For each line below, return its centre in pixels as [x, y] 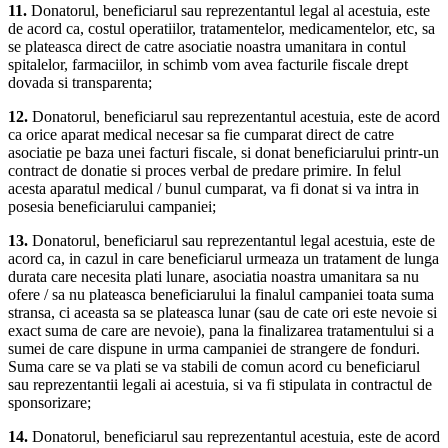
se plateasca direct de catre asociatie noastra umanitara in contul [207, 47]
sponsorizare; [49, 403]
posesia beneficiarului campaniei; [112, 207]
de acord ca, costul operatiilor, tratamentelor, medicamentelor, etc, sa [221, 29]
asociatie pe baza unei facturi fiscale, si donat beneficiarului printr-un [223, 153]
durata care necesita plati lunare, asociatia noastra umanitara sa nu [213, 277]
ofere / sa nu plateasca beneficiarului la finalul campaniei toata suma [221, 295]
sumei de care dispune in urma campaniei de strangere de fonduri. [214, 349]
